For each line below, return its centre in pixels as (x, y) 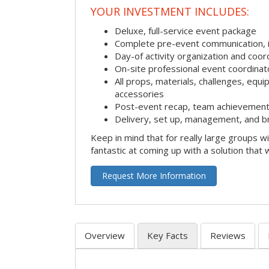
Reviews (228, 235)
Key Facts (168, 235)
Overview (105, 235)
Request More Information (154, 175)
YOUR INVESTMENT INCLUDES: (170, 12)
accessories (139, 93)
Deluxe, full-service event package (186, 30)
